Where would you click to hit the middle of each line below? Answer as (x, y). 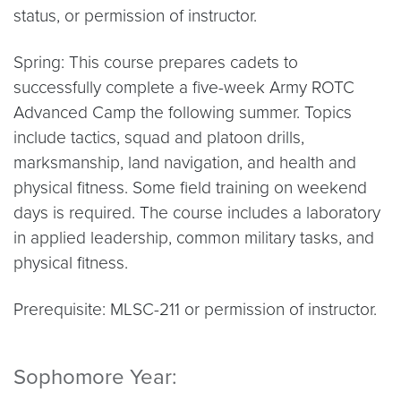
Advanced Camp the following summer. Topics (183, 112)
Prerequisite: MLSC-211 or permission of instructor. (195, 309)
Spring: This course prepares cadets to (156, 62)
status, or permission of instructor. (135, 16)
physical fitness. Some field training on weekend (190, 188)
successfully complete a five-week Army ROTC (184, 87)
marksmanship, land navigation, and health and (185, 162)
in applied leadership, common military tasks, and (194, 238)
